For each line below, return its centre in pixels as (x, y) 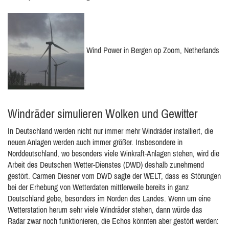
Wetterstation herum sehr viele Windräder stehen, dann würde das (105, 210)
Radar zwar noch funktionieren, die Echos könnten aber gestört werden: (113, 221)
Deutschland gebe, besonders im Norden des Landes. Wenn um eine (109, 198)
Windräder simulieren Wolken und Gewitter (103, 114)
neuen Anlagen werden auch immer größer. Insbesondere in (95, 142)
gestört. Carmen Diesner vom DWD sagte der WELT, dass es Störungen (114, 176)
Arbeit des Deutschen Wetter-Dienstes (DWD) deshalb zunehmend (106, 165)
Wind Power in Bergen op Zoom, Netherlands (152, 50)
